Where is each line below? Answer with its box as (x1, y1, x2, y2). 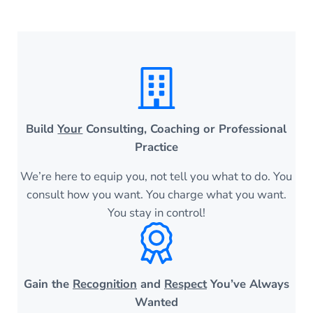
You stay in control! (107, 205, 205, 221)
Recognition (72, 276, 137, 293)
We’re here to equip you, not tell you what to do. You (20, 168, 293, 185)
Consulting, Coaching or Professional (82, 121, 287, 138)
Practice (134, 139, 178, 156)
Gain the (23, 276, 73, 293)
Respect (163, 276, 207, 293)
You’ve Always (206, 276, 289, 293)
